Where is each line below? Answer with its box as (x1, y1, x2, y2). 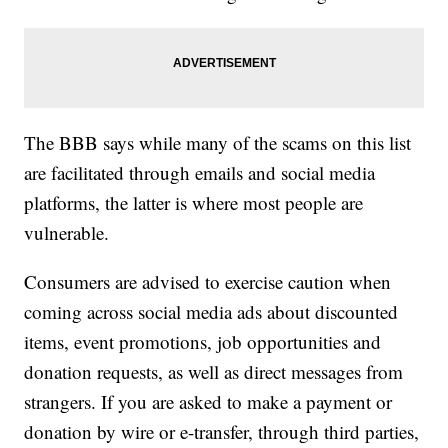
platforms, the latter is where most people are (24, 190, 364, 216)
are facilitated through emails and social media (24, 160, 376, 186)
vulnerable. (24, 220, 110, 246)
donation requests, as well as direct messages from (24, 359, 404, 385)
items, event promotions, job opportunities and (24, 329, 382, 355)
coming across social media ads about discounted (24, 299, 399, 325)
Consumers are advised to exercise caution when (24, 269, 392, 295)
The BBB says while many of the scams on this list (24, 130, 412, 156)
